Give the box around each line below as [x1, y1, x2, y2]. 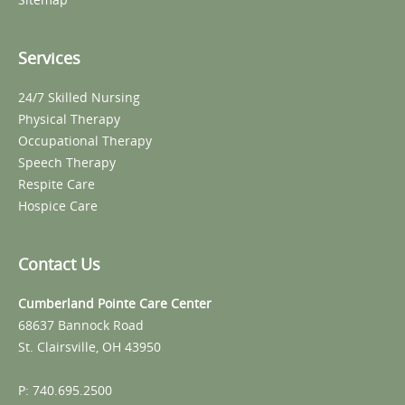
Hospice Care [18, 197, 98, 214]
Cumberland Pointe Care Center [18, 295, 212, 312]
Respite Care [18, 175, 95, 193]
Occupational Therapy [18, 132, 152, 149]
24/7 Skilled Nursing [18, 89, 140, 106]
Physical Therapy [18, 110, 120, 127]
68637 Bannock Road [18, 316, 144, 334]
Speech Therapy [18, 154, 116, 171]
